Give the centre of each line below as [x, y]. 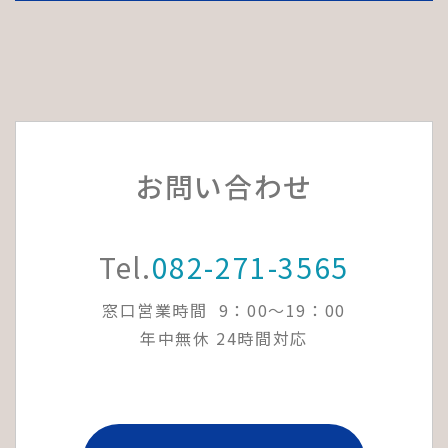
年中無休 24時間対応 [224, 337]
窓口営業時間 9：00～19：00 [224, 309]
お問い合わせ [224, 185]
